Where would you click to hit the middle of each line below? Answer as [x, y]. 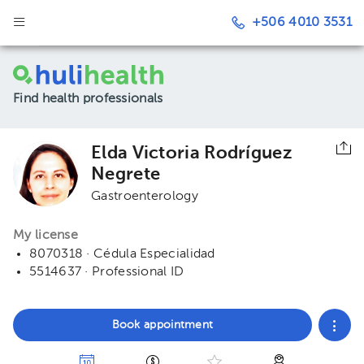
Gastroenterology [145, 197]
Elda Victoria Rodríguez [192, 154]
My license [45, 236]
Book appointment [162, 325]
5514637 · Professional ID [107, 272]
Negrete [126, 175]
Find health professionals [88, 99]
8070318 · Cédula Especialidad [122, 254]
